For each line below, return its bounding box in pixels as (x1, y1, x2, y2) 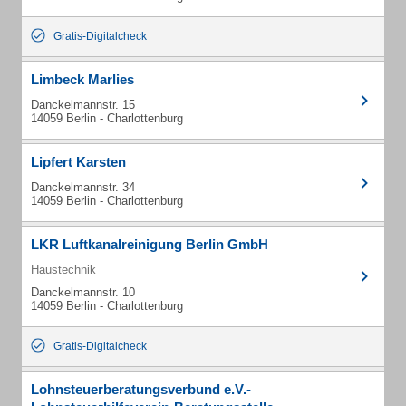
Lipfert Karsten (31, 154, 126, 169)
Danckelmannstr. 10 (31, 285, 135, 299)
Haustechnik (31, 263, 96, 276)
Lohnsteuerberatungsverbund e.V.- (31, 382, 251, 397)
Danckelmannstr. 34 (31, 180, 135, 194)
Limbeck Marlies (31, 72, 134, 87)
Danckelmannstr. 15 (31, 98, 135, 111)
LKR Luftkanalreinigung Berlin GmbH (31, 237, 268, 252)
